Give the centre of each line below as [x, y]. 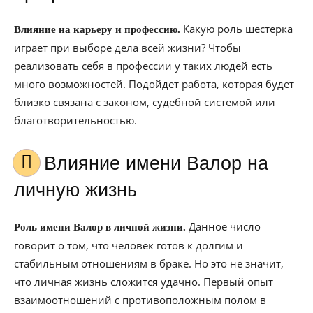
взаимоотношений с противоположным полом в [140, 300]
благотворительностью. [75, 120]
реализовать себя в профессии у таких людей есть [143, 66]
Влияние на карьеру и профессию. [97, 29]
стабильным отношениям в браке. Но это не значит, [149, 263]
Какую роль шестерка [236, 29]
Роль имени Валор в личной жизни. [100, 227]
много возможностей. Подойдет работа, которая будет [154, 84]
